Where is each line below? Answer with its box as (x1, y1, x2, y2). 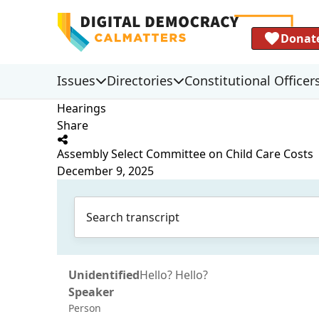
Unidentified (68, 267, 140, 283)
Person (68, 301, 101, 315)
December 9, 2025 (57, 163, 154, 179)
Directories (107, 71, 173, 89)
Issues (57, 71, 95, 89)
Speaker (68, 284, 114, 300)
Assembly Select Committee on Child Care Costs (57, 146, 313, 162)
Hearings (57, 100, 106, 116)
